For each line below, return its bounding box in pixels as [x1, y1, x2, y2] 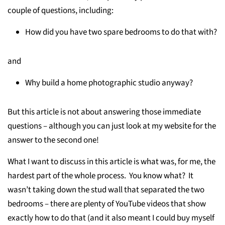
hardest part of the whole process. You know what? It [8, 170, 193, 182]
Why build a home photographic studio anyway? [25, 77, 193, 89]
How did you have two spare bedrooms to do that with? [25, 26, 217, 38]
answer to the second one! [8, 134, 99, 146]
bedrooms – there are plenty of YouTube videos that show [8, 198, 206, 210]
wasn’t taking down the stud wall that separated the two [8, 184, 204, 196]
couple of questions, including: [8, 5, 114, 17]
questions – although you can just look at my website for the [8, 120, 216, 132]
